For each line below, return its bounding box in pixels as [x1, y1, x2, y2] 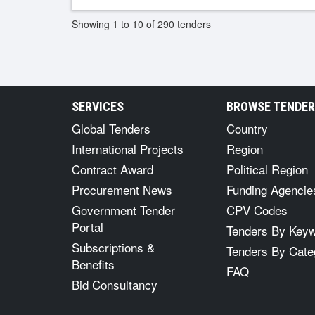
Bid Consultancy [72, 276, 157, 293]
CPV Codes [226, 201, 288, 219]
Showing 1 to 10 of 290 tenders [72, 17, 211, 31]
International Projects [72, 140, 184, 157]
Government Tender [72, 201, 175, 219]
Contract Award [72, 160, 153, 178]
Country [226, 120, 268, 137]
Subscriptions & [72, 238, 155, 256]
